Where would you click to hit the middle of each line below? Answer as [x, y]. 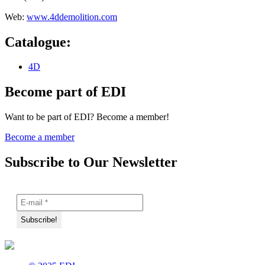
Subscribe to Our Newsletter [91, 162]
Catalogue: [38, 42]
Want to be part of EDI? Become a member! [87, 117]
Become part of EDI [65, 92]
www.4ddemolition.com [72, 17]
